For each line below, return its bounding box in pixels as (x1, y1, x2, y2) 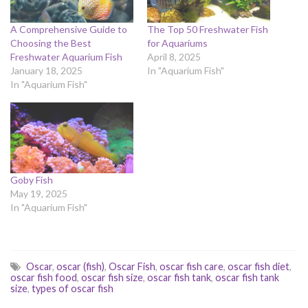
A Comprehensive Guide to (10, 23, 127, 36)
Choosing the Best (10, 37, 91, 49)
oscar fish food (10, 271, 77, 283)
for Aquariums (147, 37, 208, 49)
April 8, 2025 (147, 51, 201, 63)
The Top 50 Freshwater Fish (147, 23, 268, 36)
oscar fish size (81, 271, 143, 283)
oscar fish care (159, 260, 223, 272)
